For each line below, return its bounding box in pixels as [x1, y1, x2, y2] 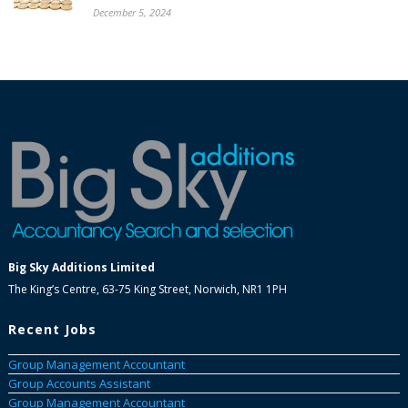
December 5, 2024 [93, 5, 171, 20]
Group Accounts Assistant [7, 375, 150, 393]
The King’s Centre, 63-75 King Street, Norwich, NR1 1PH [7, 280, 287, 297]
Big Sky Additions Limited [7, 259, 155, 275]
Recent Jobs [7, 320, 97, 338]
